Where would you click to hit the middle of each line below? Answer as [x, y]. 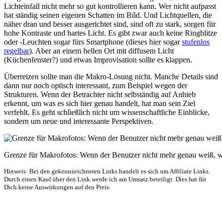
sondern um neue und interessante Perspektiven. [79, 121]
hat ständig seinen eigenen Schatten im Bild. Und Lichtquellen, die [108, 15]
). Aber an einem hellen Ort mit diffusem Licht [102, 51]
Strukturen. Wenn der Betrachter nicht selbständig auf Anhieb [100, 94]
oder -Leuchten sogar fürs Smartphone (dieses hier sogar [93, 42]
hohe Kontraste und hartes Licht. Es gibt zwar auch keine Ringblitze [111, 33]
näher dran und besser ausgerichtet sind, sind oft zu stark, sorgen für [110, 24]
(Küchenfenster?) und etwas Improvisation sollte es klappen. [98, 59]
